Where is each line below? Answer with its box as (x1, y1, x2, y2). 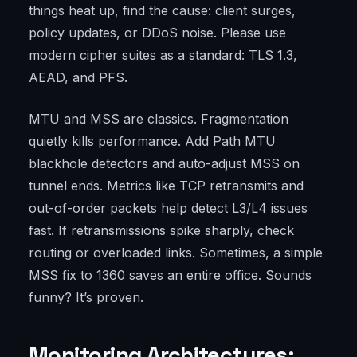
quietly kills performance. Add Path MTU (29, 133, 276, 150)
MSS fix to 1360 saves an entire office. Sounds (29, 267, 312, 284)
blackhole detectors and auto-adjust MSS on (29, 155, 300, 172)
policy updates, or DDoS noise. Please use (29, 25, 286, 41)
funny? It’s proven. (29, 289, 143, 306)
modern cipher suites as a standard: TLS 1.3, (29, 47, 297, 64)
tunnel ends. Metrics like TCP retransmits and (29, 178, 304, 194)
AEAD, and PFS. (29, 69, 127, 86)
